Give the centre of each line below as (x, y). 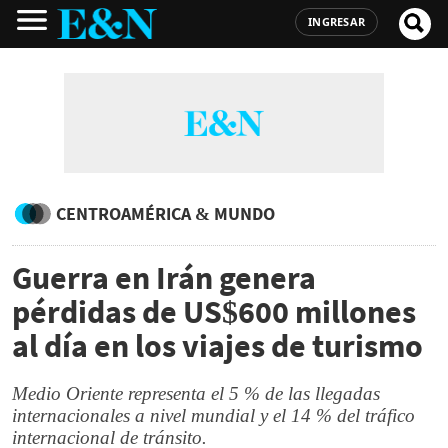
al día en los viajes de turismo (217, 346)
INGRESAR (336, 21)
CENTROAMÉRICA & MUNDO (165, 213)
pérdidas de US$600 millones (214, 312)
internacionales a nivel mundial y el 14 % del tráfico (213, 415)
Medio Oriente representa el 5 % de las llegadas (196, 393)
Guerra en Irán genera (164, 278)
